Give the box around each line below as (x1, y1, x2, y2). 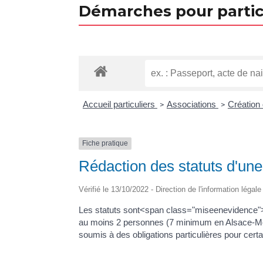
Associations (166, 99, 218, 110)
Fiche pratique (82, 139, 129, 148)
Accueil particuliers (82, 99, 157, 110)
